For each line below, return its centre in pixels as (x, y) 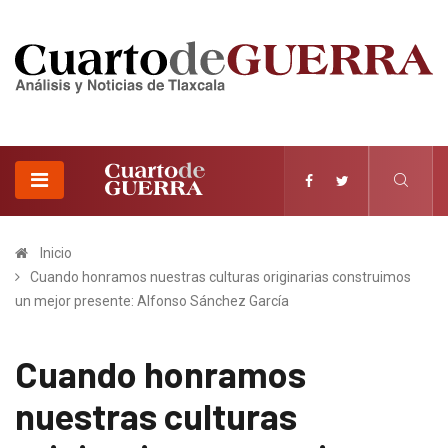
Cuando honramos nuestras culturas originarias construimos (220, 276)
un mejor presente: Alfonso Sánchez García (152, 300)
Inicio (56, 252)
